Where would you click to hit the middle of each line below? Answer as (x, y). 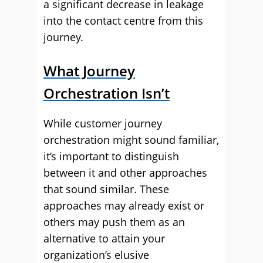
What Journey (89, 71)
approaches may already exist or (124, 205)
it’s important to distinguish (111, 156)
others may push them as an (114, 222)
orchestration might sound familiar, (131, 140)
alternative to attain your (104, 238)
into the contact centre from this (123, 21)
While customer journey (103, 123)
